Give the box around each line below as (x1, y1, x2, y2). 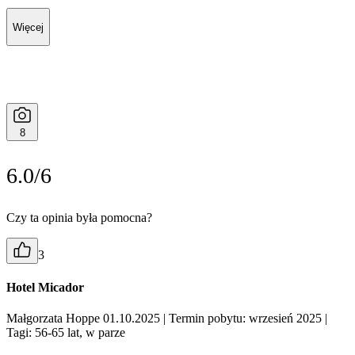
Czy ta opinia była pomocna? (6, 210, 152, 224)
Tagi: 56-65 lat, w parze (6, 326, 125, 340)
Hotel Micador (6, 281, 84, 295)
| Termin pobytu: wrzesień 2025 (163, 311, 322, 326)
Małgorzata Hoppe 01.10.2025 (6, 311, 163, 326)
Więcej (13, 21, 44, 33)
